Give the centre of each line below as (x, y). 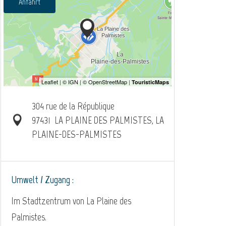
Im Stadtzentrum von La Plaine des (71, 201)
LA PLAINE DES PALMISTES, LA (109, 120)
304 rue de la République (73, 106)
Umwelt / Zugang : (42, 179)
